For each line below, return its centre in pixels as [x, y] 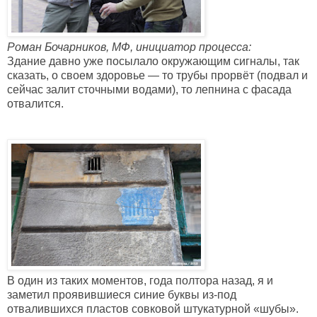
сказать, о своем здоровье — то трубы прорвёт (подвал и [157, 76]
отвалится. [35, 104]
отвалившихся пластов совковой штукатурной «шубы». [153, 309]
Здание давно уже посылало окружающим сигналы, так [153, 62]
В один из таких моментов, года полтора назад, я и [140, 281]
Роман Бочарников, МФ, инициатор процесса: [129, 47]
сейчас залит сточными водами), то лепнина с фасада [149, 90]
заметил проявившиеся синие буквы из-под [122, 295]
